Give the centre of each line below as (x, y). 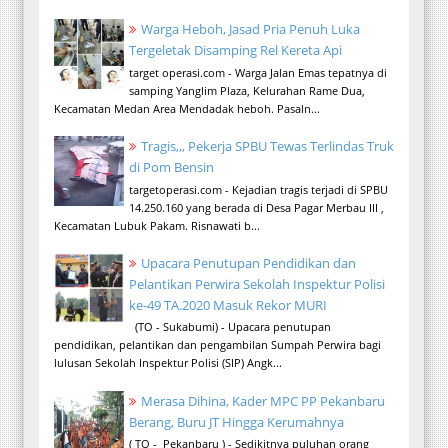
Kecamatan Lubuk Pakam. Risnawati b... (157, 225)
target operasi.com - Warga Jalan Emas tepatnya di (258, 72)
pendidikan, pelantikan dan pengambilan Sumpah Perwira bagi (217, 345)
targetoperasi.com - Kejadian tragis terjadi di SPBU (258, 189)
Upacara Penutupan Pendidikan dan (248, 262)
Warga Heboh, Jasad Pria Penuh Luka (250, 29)
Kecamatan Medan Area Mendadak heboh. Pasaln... (187, 108)
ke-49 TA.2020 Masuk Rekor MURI (228, 304)
